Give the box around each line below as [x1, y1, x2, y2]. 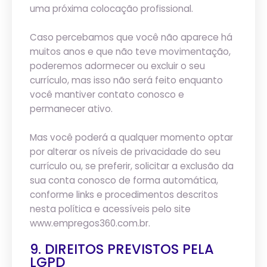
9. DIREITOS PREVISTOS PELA [30, 240, 214, 259]
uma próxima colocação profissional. [30, 2, 193, 15]
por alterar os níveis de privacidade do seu [30, 145, 221, 158]
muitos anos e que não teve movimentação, [30, 45, 231, 58]
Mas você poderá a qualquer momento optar [30, 131, 233, 144]
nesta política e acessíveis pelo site [30, 203, 191, 215]
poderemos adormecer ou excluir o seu [30, 60, 205, 72]
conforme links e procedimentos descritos [30, 188, 218, 201]
